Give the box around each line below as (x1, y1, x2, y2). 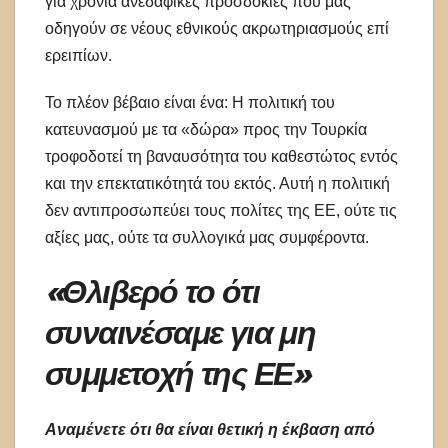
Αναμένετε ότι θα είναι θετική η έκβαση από (45, 421, 375, 439)
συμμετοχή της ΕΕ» (45, 353, 310, 393)
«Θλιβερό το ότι (45, 271, 259, 311)
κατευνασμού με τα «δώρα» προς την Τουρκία (45, 120, 367, 138)
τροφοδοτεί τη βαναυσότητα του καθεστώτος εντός (45, 147, 398, 165)
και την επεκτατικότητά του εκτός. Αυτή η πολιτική (45, 174, 390, 192)
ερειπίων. (45, 46, 112, 64)
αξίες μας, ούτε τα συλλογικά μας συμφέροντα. (45, 228, 369, 246)
